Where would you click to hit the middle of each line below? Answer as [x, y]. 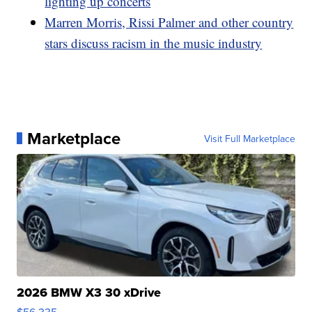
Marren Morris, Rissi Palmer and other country [169, 22]
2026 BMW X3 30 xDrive [89, 292]
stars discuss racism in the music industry [154, 42]
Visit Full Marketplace [249, 138]
